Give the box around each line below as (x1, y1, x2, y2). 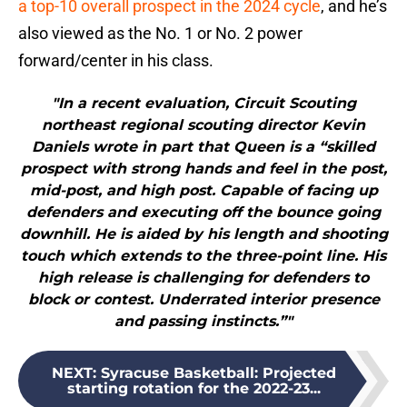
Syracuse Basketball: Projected (100, 364, 336, 382)
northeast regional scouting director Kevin (42, 116, 365, 134)
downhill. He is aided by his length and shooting (19, 225, 388, 243)
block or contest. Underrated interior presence (27, 291, 380, 309)
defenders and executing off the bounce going (26, 203, 381, 222)
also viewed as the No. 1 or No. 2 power (18, 24, 303, 44)
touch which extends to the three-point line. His (21, 247, 386, 265)
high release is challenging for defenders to (38, 269, 369, 287)
